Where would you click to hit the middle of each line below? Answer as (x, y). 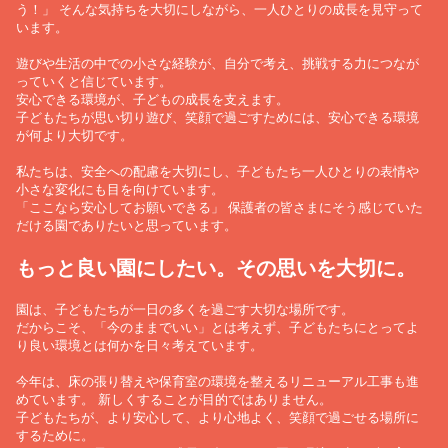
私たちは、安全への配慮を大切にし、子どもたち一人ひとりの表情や (218, 172)
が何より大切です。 (75, 136)
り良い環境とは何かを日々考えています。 (140, 346)
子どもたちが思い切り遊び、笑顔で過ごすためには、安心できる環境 (218, 118)
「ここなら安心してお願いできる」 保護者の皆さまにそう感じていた (220, 208)
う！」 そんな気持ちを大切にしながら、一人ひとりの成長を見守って (220, 10)
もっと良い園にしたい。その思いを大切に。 (216, 268)
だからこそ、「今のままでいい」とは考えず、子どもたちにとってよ (218, 328)
